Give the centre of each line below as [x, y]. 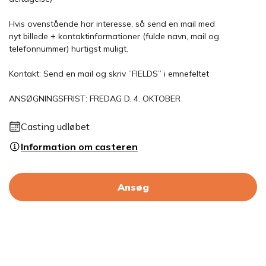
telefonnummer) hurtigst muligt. [69, 49]
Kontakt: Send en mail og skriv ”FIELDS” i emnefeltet [109, 74]
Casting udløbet [55, 126]
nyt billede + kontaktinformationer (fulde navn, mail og [114, 36]
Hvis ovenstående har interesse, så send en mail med [112, 24]
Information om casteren [79, 147]
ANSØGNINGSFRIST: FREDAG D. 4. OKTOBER [95, 99]
